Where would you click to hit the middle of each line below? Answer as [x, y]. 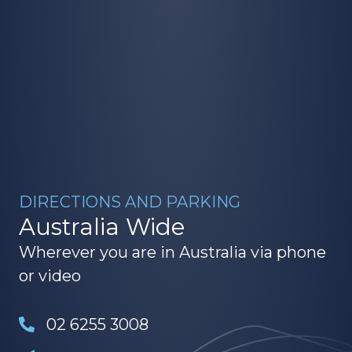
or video [50, 260]
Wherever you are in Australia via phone [172, 237]
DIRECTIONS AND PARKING [130, 187]
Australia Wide [102, 211]
